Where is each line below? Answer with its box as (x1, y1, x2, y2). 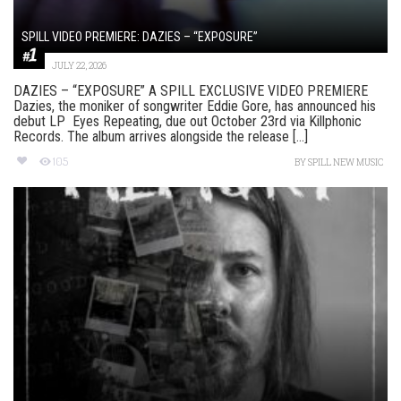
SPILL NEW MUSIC (308, 156, 383, 168)
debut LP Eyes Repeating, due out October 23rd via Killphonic (13, 112, 362, 130)
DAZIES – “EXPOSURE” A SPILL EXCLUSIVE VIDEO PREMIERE (13, 81, 368, 99)
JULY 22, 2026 (52, 59, 107, 72)
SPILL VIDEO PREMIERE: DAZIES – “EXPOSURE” (21, 29, 258, 44)
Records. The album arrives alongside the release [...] (13, 127, 308, 145)
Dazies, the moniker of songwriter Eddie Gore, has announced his (13, 97, 376, 115)
